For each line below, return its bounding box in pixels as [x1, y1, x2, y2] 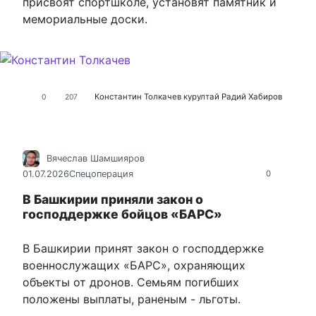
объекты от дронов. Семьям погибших [23, 275, 239, 290]
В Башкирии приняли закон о [23, 192, 203, 207]
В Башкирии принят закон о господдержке [23, 241, 264, 256]
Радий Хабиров [221, 92, 282, 102]
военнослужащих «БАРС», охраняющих [23, 258, 245, 273]
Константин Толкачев [95, 92, 181, 102]
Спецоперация [69, 168, 133, 179]
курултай [183, 92, 219, 102]
